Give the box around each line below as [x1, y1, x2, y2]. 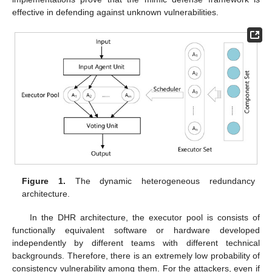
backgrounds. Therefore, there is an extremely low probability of [12, 250, 260, 260]
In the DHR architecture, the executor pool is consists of [29, 212, 260, 222]
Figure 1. [22, 176, 66, 186]
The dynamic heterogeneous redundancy [66, 176, 255, 186]
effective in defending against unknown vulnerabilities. [12, 7, 219, 17]
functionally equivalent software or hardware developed [12, 225, 260, 235]
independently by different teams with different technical [12, 237, 260, 248]
